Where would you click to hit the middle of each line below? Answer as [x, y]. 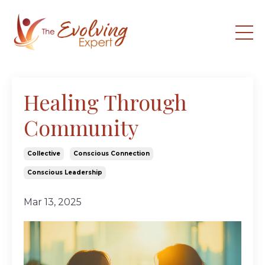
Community [81, 127]
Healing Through [105, 101]
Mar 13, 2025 [53, 202]
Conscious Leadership [65, 172]
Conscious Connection [112, 153]
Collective [44, 153]
